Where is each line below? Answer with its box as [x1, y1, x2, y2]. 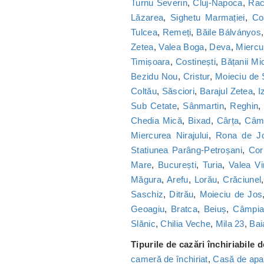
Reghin [230, 101, 259, 111]
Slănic [131, 219, 156, 229]
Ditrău [169, 189, 194, 200]
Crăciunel [223, 174, 262, 185]
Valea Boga [159, 42, 204, 52]
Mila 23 [215, 219, 245, 229]
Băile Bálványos [196, 27, 262, 38]
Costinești [176, 57, 216, 67]
